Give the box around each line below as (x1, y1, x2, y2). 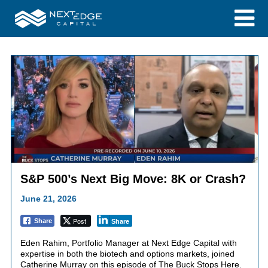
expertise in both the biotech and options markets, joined (20, 248, 234, 258)
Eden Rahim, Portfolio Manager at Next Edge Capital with (20, 237, 237, 248)
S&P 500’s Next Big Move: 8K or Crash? (20, 172, 246, 185)
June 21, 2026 (20, 193, 77, 203)
